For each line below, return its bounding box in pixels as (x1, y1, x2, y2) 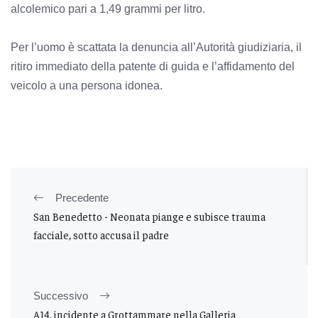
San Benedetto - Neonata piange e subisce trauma (33, 209, 265, 223)
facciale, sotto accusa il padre (33, 227, 169, 241)
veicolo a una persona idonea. (11, 79, 163, 92)
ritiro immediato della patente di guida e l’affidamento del (11, 60, 295, 72)
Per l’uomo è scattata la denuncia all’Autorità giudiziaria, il (11, 40, 302, 53)
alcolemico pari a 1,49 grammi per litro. (11, 2, 205, 15)
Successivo (33, 289, 88, 302)
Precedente (55, 191, 109, 204)
